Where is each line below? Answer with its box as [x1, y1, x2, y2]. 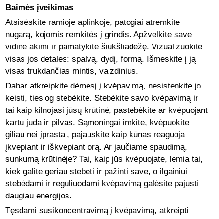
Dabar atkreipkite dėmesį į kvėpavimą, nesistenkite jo [5, 81, 201, 90]
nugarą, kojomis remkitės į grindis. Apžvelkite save [5, 30, 192, 39]
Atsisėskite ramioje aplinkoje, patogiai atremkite [5, 18, 180, 27]
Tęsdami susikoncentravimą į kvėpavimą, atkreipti [5, 206, 189, 215]
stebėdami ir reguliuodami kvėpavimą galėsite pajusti [5, 179, 198, 188]
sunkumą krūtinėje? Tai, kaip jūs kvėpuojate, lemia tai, [5, 154, 203, 164]
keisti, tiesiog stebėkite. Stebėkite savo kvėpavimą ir [5, 93, 198, 103]
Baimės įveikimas [5, 3, 73, 12]
